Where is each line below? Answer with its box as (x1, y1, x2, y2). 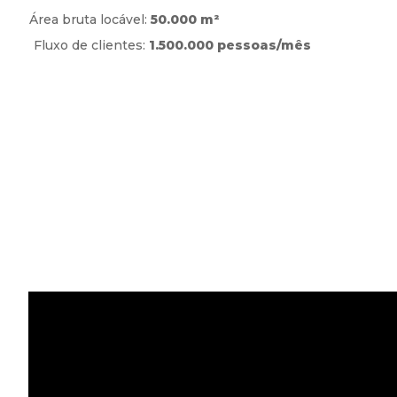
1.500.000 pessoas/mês (149, 37, 311, 53)
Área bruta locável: (29, 12, 151, 27)
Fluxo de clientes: (34, 37, 149, 53)
